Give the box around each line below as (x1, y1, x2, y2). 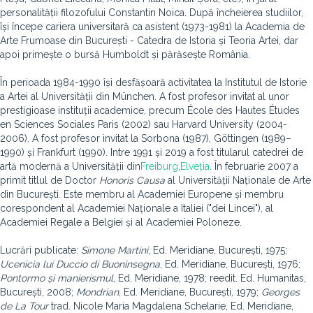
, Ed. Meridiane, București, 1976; (160, 259, 300, 270)
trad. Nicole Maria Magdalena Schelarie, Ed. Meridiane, (48, 300, 293, 312)
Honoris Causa (99, 175, 165, 186)
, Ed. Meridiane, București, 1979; (119, 286, 261, 298)
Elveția (180, 161, 210, 172)
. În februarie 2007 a (210, 161, 298, 172)
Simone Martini (81, 245, 148, 256)
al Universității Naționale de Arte (165, 175, 311, 186)
